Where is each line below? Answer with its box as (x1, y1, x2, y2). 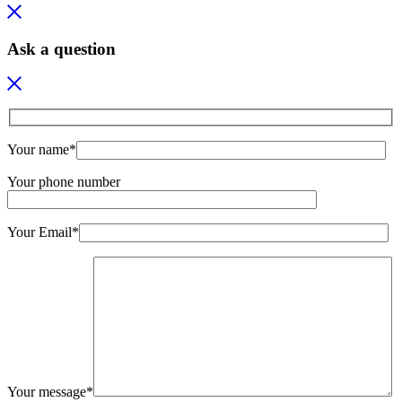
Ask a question (7, 39, 116, 59)
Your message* (7, 383, 93, 399)
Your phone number (7, 173, 120, 189)
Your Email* (7, 223, 79, 240)
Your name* (7, 141, 76, 157)
